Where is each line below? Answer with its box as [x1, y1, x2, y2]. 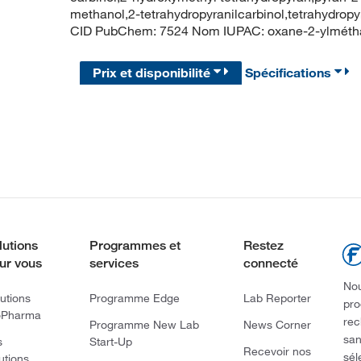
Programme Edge [89, 291, 180, 305]
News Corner [243, 317, 311, 332]
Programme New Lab [89, 317, 199, 332]
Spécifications [245, 64, 335, 81]
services [89, 255, 139, 271]
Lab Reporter [243, 291, 311, 305]
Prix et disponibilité [93, 64, 214, 81]
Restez [243, 238, 284, 253]
